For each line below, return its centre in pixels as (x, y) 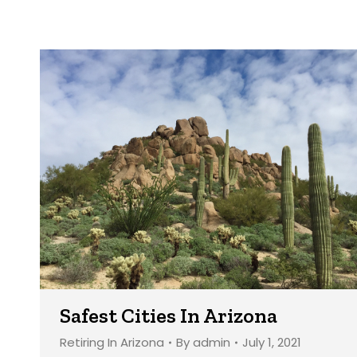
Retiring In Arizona (112, 342)
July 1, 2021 (272, 342)
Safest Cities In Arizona (169, 315)
